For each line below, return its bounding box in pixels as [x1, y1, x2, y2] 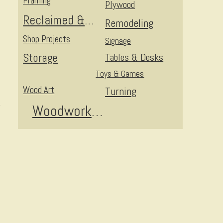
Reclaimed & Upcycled [85, 12, 94, 28]
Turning [105, 85, 137, 98]
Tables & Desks [105, 51, 164, 64]
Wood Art [23, 84, 55, 96]
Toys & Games [96, 68, 144, 79]
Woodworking [91, 102, 103, 120]
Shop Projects [23, 33, 71, 45]
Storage [23, 50, 58, 65]
